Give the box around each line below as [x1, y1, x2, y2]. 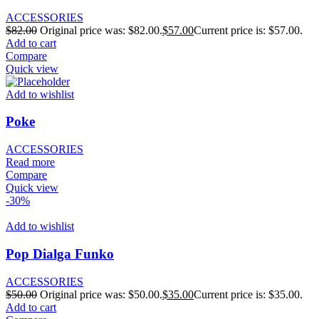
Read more [6, 156, 55, 169]
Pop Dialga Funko [6, 246, 114, 261]
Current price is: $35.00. [194, 288, 303, 300]
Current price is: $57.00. [194, 23, 303, 36]
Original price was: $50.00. [40, 288, 162, 300]
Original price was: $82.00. [40, 23, 162, 36]
